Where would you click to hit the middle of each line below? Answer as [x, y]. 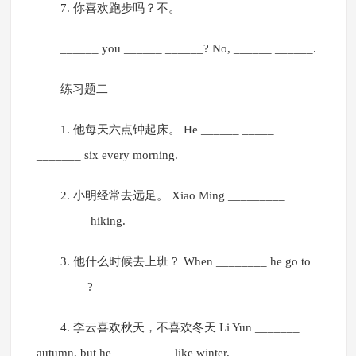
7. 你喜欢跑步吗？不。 [120, 8]
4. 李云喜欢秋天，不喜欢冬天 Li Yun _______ [180, 328]
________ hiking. [81, 221]
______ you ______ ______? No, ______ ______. [188, 49]
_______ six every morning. [107, 155]
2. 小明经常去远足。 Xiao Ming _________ [172, 196]
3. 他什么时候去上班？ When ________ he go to [185, 262]
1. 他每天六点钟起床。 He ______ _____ [167, 130]
